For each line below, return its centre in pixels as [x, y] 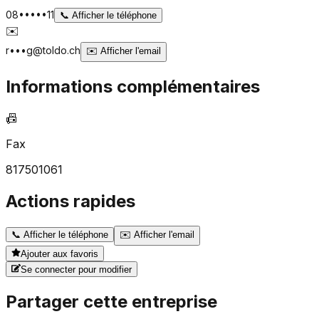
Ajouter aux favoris [60, 254]
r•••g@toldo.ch [43, 51]
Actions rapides [70, 201]
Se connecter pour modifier [77, 270]
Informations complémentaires [133, 87]
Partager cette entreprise [111, 302]
